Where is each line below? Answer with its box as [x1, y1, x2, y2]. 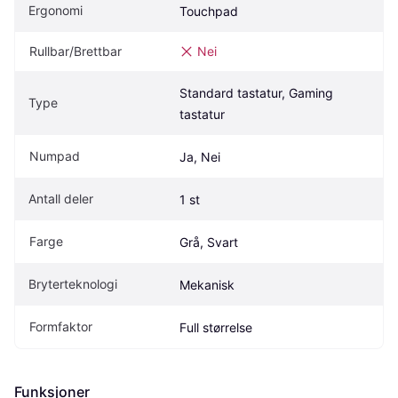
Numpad [29, 148, 80, 164]
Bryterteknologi [28, 276, 117, 292]
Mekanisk [179, 277, 235, 293]
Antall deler [28, 191, 93, 207]
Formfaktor [29, 319, 92, 335]
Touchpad [179, 4, 238, 20]
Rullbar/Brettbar [29, 44, 122, 60]
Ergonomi [28, 3, 83, 19]
